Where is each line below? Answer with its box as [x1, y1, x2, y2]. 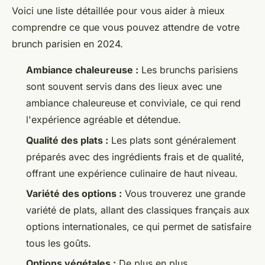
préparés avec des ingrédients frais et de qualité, [26, 150, 244, 163]
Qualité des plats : [26, 134, 108, 146]
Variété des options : [26, 188, 122, 199]
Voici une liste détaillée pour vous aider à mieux [12, 5, 225, 17]
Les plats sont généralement [108, 134, 236, 146]
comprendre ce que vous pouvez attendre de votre [12, 21, 240, 34]
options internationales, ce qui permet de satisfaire [26, 221, 251, 232]
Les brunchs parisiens [138, 64, 238, 76]
